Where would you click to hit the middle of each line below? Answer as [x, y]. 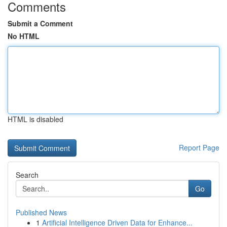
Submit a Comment [40, 23]
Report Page [199, 147]
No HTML [24, 36]
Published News [41, 212]
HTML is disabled [35, 119]
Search [27, 175]
